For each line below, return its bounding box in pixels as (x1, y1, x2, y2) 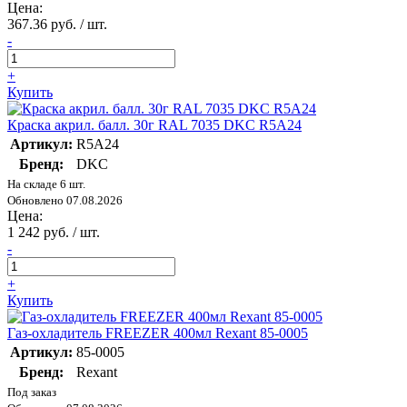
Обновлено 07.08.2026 (7, 194, 123, 208)
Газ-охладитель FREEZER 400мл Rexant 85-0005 (7, 325, 308, 342)
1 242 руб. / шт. (7, 224, 100, 241)
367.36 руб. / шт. (7, 16, 107, 33)
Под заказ (7, 385, 56, 400)
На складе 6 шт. (7, 177, 85, 192)
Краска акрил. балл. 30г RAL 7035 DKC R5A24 (7, 117, 302, 134)
